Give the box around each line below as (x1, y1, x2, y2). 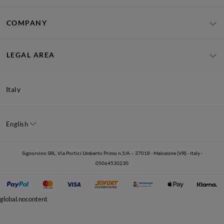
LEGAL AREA (6, 50, 55, 59)
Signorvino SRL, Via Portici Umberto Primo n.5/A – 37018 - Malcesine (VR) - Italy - (21, 149, 202, 156)
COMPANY (6, 18, 47, 27)
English (6, 119, 28, 128)
